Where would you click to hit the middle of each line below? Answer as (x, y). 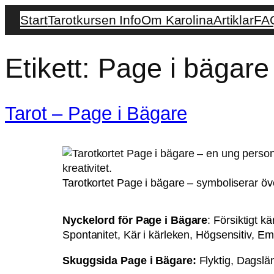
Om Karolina (177, 20)
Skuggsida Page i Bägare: (131, 260)
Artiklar (234, 20)
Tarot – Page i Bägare (96, 113)
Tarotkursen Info (94, 20)
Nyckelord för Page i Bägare (135, 220)
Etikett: (52, 68)
